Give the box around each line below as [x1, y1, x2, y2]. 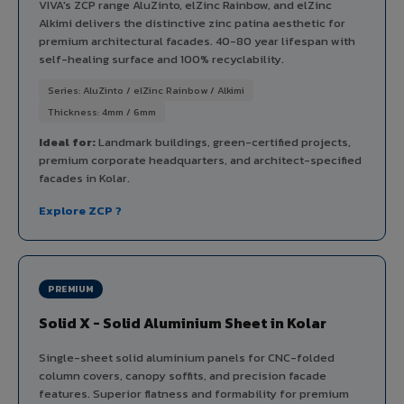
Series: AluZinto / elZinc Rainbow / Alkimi [48, 82, 244, 97]
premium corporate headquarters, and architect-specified [39, 151, 362, 169]
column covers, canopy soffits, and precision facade [39, 366, 326, 384]
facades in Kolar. [39, 169, 130, 187]
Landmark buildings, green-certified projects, [96, 133, 351, 151]
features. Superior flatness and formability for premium [39, 384, 349, 402]
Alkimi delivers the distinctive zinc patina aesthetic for [39, 14, 345, 32]
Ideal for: [39, 133, 96, 151]
